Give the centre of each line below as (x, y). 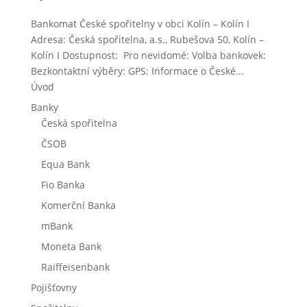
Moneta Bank (71, 246)
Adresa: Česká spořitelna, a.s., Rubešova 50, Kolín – (147, 39)
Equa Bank (65, 164)
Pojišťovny (53, 287)
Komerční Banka (78, 205)
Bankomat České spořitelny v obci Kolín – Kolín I (140, 23)
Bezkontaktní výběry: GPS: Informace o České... (137, 71)
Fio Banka (63, 184)
